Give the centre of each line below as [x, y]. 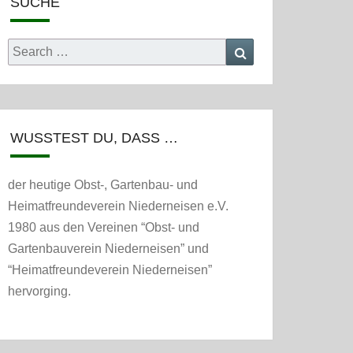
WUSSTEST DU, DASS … [94, 138]
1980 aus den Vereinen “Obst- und [104, 227]
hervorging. [39, 291]
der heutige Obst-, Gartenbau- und [103, 185]
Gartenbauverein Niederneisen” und [108, 249]
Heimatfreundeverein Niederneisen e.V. [118, 206]
